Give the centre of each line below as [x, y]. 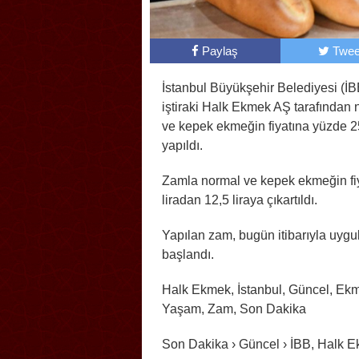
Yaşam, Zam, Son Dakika [234, 309]
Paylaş [220, 51]
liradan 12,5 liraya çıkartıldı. [240, 200]
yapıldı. [182, 146]
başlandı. [188, 255]
